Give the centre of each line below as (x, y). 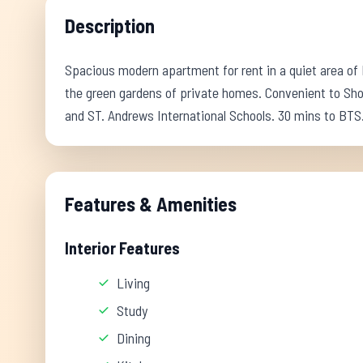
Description (110, 26)
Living (133, 283)
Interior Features (122, 248)
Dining (134, 338)
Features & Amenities (151, 204)
